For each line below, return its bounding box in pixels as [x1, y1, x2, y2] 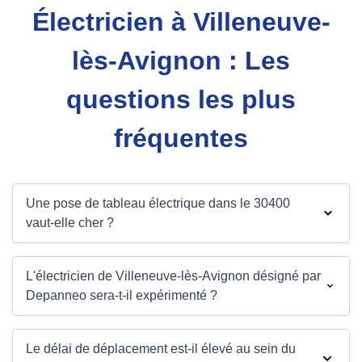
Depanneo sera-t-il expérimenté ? [26, 288, 217, 303]
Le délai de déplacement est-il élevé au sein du [26, 342, 296, 356]
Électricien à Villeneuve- [32, 7, 330, 37]
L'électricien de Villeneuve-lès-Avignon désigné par [26, 269, 321, 284]
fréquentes [114, 124, 248, 154]
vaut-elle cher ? [26, 216, 114, 230]
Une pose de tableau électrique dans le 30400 [26, 196, 290, 211]
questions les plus [66, 85, 296, 115]
